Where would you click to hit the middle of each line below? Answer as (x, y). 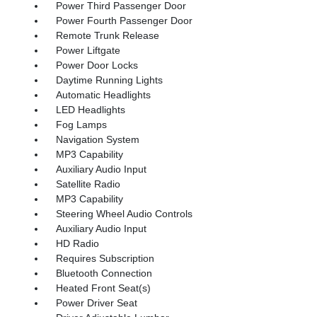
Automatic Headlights (103, 94)
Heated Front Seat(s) (103, 288)
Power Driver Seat (96, 302)
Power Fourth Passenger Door (124, 20)
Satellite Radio (88, 184)
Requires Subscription (105, 258)
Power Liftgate (88, 50)
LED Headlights (90, 109)
